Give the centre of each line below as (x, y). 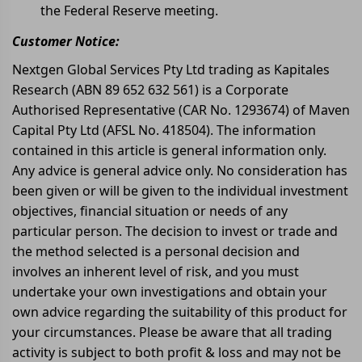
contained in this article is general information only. (169, 150)
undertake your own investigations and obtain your (170, 291)
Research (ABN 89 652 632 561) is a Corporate (150, 89)
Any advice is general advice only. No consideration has (180, 170)
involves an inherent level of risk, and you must (156, 271)
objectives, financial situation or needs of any (150, 210)
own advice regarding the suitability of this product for (180, 311)
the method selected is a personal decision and (156, 251)
